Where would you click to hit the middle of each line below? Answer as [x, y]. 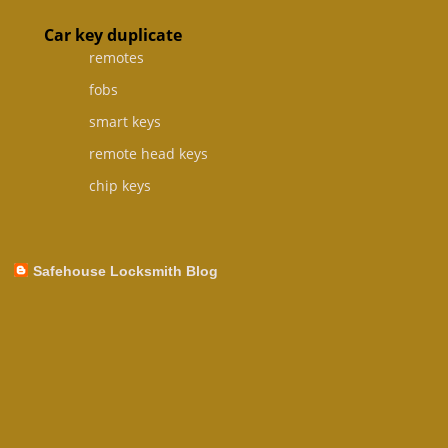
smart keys [125, 121]
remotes [117, 57]
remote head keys [149, 154]
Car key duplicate [112, 34]
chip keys [120, 186]
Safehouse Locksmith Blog [125, 270]
